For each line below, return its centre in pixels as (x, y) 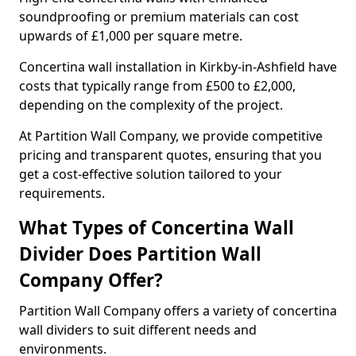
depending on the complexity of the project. (153, 105)
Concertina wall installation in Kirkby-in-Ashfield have (178, 67)
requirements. (62, 193)
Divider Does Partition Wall (140, 254)
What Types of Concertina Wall (157, 228)
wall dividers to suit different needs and (138, 330)
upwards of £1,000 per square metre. (132, 36)
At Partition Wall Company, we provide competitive (171, 136)
